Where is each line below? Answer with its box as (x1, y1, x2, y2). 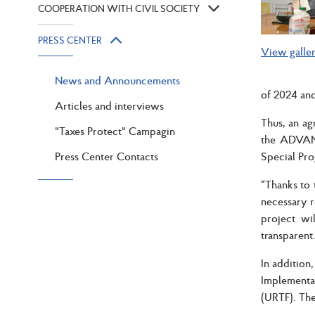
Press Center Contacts (55, 149, 158, 164)
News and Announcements (55, 73, 180, 88)
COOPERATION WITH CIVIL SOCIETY (38, 2, 200, 15)
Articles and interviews (55, 98, 164, 113)
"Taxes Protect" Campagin (55, 124, 175, 139)
